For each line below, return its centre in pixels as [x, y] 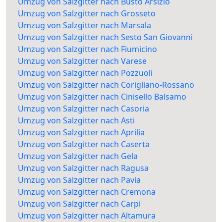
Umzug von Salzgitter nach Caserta [84, 144]
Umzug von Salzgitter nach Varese [82, 61]
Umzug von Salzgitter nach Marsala [84, 26]
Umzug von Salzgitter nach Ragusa [83, 168]
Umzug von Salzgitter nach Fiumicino [87, 49]
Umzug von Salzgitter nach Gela [78, 156]
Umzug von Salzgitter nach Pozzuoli [85, 73]
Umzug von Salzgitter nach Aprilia [81, 133]
